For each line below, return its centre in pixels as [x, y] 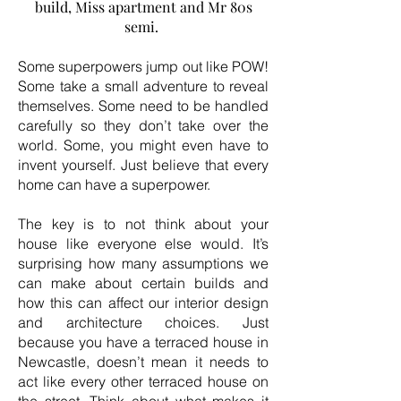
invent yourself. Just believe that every [143, 165]
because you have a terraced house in [143, 342]
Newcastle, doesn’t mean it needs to [143, 362]
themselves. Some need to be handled [143, 106]
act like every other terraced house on [143, 381]
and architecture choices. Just [143, 322]
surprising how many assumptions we [143, 263]
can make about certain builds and [143, 283]
